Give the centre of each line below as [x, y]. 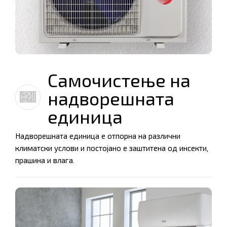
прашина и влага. [45, 160]
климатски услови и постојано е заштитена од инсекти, [112, 148]
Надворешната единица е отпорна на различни [98, 136]
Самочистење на [119, 81]
